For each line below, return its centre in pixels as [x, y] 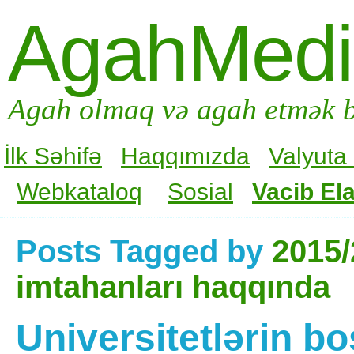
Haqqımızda [185, 156]
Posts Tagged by [144, 251]
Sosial [200, 191]
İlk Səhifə [53, 156]
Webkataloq [79, 191]
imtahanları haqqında [173, 286]
